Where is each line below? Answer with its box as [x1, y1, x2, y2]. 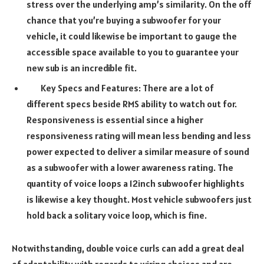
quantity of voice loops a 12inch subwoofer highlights [27, 177, 245, 190]
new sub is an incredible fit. [27, 62, 137, 74]
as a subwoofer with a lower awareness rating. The [27, 161, 233, 174]
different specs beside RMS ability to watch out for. [27, 98, 237, 110]
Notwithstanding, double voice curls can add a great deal [12, 242, 244, 255]
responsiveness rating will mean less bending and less [27, 130, 251, 142]
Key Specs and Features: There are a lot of [41, 82, 214, 94]
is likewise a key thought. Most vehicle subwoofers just [27, 193, 252, 206]
